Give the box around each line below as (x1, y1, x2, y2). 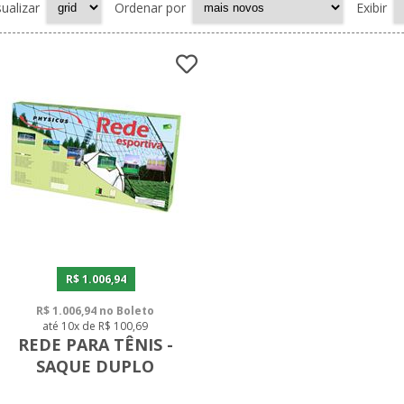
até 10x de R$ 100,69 (42, 318, 149, 335)
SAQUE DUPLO (36, 355, 155, 378)
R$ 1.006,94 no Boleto (36, 303, 155, 319)
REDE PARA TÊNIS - (17, 334, 173, 356)
